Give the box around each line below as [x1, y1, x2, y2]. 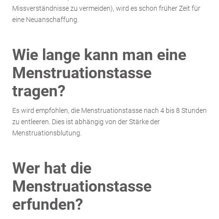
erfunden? [12, 195, 83, 214]
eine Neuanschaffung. [12, 15, 79, 23]
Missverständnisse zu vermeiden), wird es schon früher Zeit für [12, 4, 200, 12]
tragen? [12, 82, 66, 100]
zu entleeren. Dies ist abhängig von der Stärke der [12, 117, 160, 126]
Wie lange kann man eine [12, 45, 186, 64]
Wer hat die [12, 159, 91, 177]
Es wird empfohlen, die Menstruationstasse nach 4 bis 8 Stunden [12, 106, 207, 114]
